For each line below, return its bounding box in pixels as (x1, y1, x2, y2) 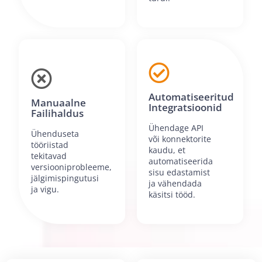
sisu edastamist (149, 167, 211, 178)
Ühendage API (149, 122, 204, 134)
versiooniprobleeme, (30, 161, 112, 173)
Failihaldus (30, 106, 84, 120)
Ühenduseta (30, 127, 79, 139)
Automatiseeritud (149, 90, 235, 104)
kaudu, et (149, 144, 186, 156)
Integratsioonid (149, 101, 223, 115)
